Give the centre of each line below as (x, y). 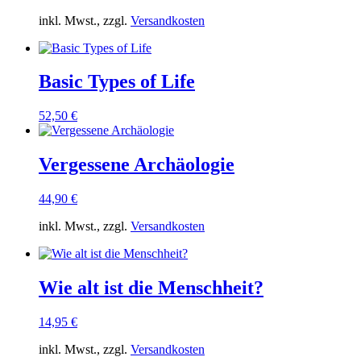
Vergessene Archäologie (137, 165)
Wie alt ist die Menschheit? (151, 288)
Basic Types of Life (117, 82)
